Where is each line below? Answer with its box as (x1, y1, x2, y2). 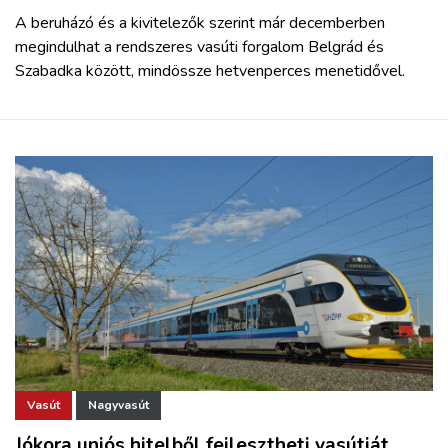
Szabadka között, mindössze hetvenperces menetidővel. (15, 59, 405, 82)
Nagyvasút (88, 397, 149, 414)
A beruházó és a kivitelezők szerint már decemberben (15, 11, 385, 34)
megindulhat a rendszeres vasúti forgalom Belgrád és (15, 35, 384, 58)
